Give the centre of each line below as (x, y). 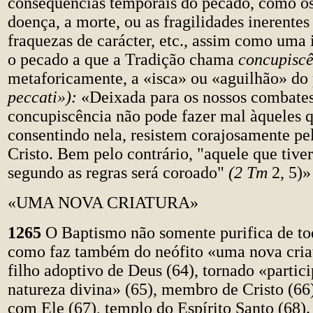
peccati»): (44, 97)
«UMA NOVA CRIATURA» (103, 203)
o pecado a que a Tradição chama (123, 59)
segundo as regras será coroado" (118, 173)
